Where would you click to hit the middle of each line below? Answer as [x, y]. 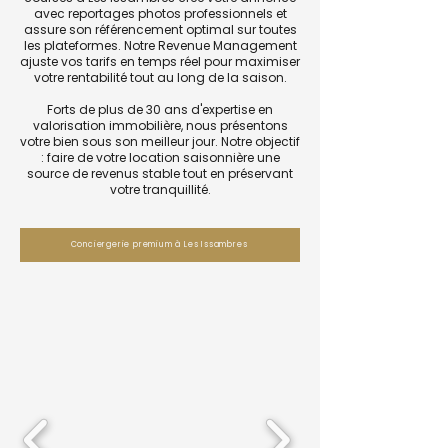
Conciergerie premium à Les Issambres [159, 244]
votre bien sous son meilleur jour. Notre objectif [160, 141]
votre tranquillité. [160, 189]
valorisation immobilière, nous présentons [160, 125]
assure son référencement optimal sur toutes [160, 29]
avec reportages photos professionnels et [160, 13]
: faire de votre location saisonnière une [160, 157]
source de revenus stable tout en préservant [160, 173]
